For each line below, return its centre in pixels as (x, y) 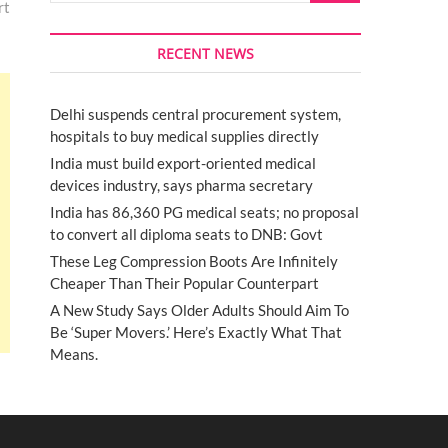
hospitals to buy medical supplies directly (184, 136)
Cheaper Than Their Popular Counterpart (184, 283)
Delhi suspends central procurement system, (195, 114)
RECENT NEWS (205, 53)
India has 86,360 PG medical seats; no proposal (204, 212)
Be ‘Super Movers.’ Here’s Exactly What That (196, 332)
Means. (74, 354)
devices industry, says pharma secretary (181, 185)
